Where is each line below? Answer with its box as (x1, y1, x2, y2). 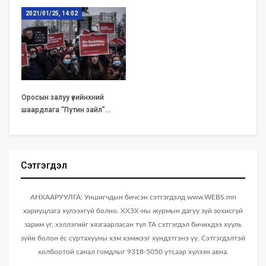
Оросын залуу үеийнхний (21, 93, 104, 102)
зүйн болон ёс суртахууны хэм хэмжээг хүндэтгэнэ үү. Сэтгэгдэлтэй (21, 235, 245, 242)
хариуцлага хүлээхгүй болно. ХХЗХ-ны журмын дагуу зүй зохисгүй (23, 207, 243, 215)
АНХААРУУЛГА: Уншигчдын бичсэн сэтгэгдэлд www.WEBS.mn (30, 194, 236, 201)
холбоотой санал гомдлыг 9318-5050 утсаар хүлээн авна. (37, 248, 229, 256)
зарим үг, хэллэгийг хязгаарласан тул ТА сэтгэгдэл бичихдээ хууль (24, 221, 242, 229)
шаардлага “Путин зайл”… (21, 106, 110, 115)
